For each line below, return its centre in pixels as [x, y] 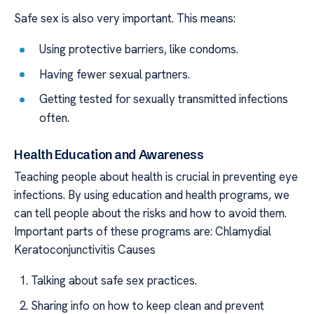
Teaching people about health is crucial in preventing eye [156, 176]
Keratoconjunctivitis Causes [85, 249]
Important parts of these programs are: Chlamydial [143, 231]
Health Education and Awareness [109, 154]
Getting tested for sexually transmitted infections [164, 99]
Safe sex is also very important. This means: [125, 18]
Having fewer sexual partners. [115, 74]
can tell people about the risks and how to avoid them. [150, 213]
